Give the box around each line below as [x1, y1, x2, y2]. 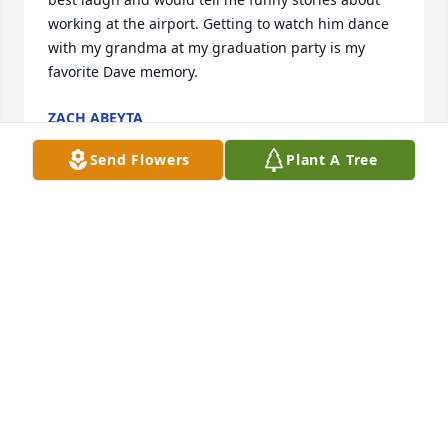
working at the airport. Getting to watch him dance [48, 14, 389, 34]
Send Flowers [89, 150, 191, 169]
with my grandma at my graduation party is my [48, 38, 365, 58]
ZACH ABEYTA [48, 108, 143, 128]
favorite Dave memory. [48, 62, 198, 82]
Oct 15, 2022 [48, 128, 131, 148]
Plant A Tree [286, 150, 378, 169]
